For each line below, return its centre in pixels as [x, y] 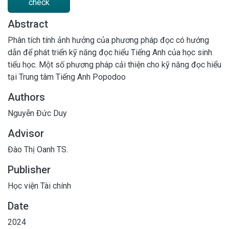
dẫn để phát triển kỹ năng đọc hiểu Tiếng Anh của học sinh [110, 52]
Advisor [26, 133]
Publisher [29, 169]
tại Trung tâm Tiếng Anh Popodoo [67, 77]
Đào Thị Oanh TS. [38, 149]
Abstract [28, 24]
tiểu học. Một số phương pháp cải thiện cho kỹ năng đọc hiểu [114, 64]
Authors [26, 97]
